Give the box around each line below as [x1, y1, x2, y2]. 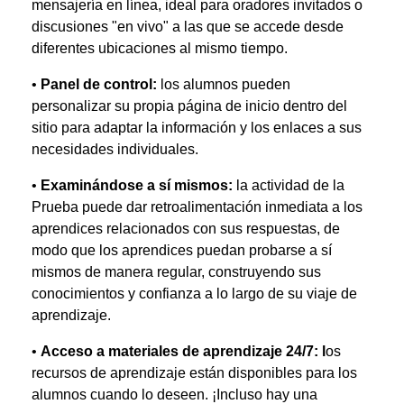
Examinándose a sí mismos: [41, 178, 233, 193]
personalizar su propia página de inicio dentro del [32, 98, 347, 114]
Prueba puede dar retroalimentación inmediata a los [32, 199, 363, 215]
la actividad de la [233, 178, 344, 193]
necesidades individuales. [32, 142, 198, 157]
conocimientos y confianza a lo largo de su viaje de [32, 286, 357, 301]
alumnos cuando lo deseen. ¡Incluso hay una [32, 387, 317, 402]
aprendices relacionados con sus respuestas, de [32, 221, 340, 236]
